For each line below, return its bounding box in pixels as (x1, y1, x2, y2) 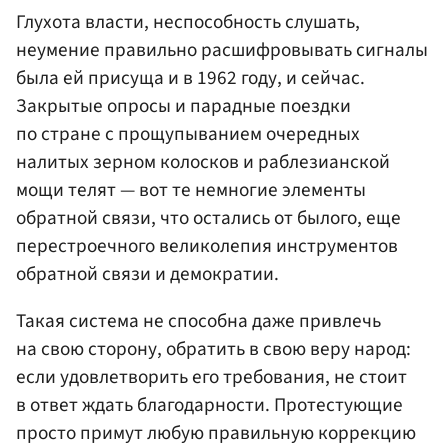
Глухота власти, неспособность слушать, (16, 7, 360, 36)
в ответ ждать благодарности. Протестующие (16, 390, 403, 419)
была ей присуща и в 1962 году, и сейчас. (16, 63, 365, 92)
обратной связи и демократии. (16, 259, 279, 288)
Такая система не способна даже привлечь (16, 306, 381, 335)
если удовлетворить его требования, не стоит (16, 362, 407, 391)
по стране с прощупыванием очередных (16, 119, 360, 148)
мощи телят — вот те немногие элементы (16, 175, 366, 204)
